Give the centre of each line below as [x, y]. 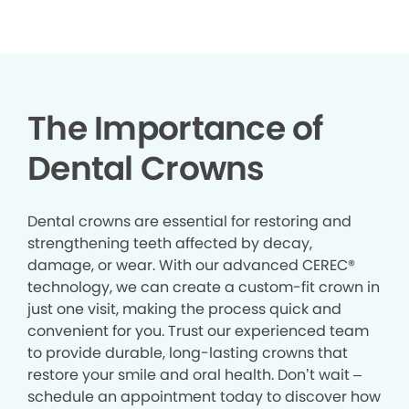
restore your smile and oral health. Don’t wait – [194, 374]
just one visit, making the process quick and [184, 309]
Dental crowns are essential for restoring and [189, 221]
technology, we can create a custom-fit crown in [204, 287]
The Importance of [175, 128]
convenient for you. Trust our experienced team [198, 330]
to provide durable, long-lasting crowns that [188, 352]
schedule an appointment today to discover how [204, 396]
